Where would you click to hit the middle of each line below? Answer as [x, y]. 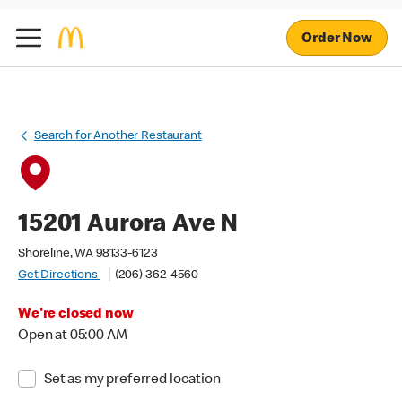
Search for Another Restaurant [118, 136]
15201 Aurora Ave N [128, 225]
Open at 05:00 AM [73, 336]
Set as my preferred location [132, 380]
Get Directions [59, 275]
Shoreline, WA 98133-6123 [88, 254]
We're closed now [76, 315]
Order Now [337, 39]
